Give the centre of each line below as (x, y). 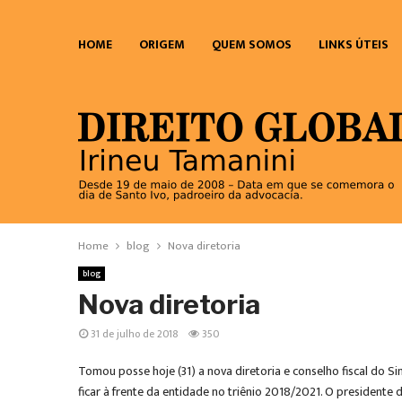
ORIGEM (162, 44)
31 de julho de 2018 (135, 334)
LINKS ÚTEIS (354, 44)
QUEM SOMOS (252, 44)
